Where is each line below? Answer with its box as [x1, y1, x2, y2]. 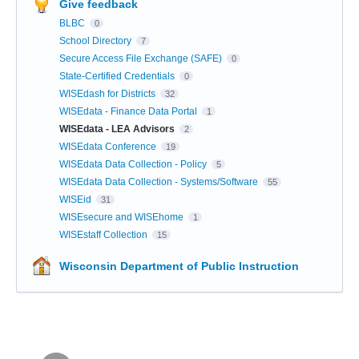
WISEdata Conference [59, 140, 159, 152]
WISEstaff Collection [59, 228, 150, 240]
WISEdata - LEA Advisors [59, 123, 177, 135]
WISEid [59, 193, 94, 205]
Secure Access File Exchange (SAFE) [59, 52, 224, 64]
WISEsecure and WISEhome [59, 211, 186, 223]
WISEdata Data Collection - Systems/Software [59, 175, 260, 188]
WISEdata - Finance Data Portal [59, 105, 200, 117]
